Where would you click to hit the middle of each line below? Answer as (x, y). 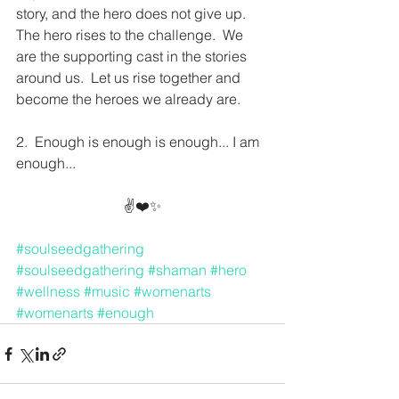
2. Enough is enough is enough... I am (139, 142)
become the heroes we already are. (132, 99)
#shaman (177, 270)
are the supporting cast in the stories (133, 57)
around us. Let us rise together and (130, 78)
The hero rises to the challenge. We (131, 35)
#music (107, 292)
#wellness (48, 292)
